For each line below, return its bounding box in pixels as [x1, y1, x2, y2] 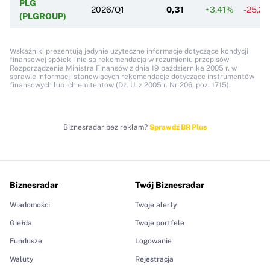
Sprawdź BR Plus [149, 122, 207, 131]
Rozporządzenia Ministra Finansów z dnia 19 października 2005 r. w [10, 63, 237, 72]
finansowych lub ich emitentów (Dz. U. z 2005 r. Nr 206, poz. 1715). [10, 80, 231, 89]
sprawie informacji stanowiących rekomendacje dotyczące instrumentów [10, 72, 254, 81]
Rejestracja [135, 254, 174, 263]
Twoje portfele [135, 218, 184, 227]
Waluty [10, 254, 34, 263]
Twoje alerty [135, 200, 177, 209]
